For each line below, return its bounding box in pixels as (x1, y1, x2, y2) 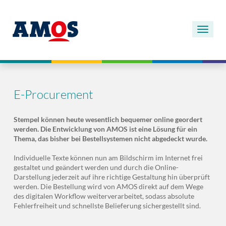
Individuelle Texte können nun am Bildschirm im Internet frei (13, 153, 203, 162)
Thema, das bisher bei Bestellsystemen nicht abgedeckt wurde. (13, 134, 207, 143)
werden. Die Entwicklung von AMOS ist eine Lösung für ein (13, 125, 197, 133)
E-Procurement (13, 87, 93, 102)
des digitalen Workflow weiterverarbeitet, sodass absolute (13, 192, 194, 200)
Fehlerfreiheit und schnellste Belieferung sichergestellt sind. (13, 201, 201, 210)
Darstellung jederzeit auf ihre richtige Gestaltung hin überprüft (13, 173, 210, 181)
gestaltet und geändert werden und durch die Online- (13, 163, 179, 172)
